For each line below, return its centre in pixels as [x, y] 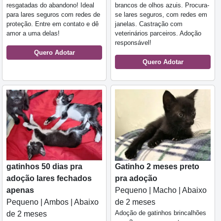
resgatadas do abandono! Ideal [50, 5]
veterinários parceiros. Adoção [158, 33]
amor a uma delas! [33, 33]
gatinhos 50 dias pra [44, 167]
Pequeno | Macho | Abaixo [161, 190]
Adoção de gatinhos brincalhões [161, 213]
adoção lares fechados [49, 179]
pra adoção [136, 179]
